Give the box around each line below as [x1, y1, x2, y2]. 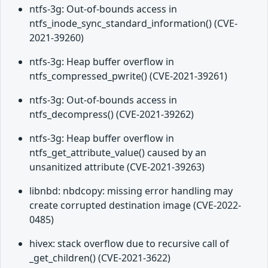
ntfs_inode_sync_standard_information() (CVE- [29, 17, 237, 31]
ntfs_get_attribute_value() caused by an [29, 146, 206, 160]
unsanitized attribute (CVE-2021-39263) [29, 160, 205, 174]
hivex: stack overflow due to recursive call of [29, 237, 229, 251]
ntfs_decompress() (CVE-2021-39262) [29, 108, 194, 121]
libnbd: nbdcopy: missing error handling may [29, 184, 233, 198]
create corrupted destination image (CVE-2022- [29, 199, 241, 212]
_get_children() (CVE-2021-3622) [29, 251, 170, 265]
